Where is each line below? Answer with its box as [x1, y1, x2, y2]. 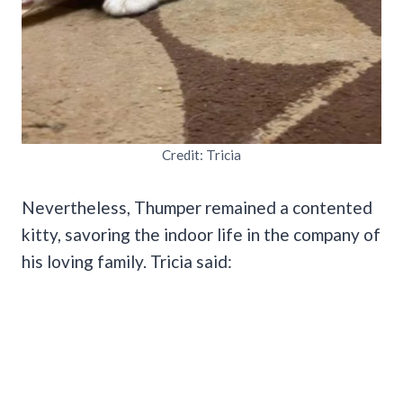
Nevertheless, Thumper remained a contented [22, 196, 372, 218]
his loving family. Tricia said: [22, 250, 232, 272]
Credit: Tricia [162, 146, 241, 163]
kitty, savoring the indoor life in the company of [22, 223, 381, 245]
